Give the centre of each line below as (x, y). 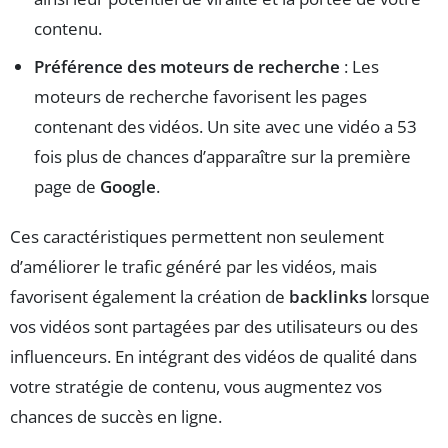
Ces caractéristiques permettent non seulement (197, 237)
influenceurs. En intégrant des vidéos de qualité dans (213, 357)
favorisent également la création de (149, 297)
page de (67, 187)
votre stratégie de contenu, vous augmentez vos (196, 387)
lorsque (398, 297)
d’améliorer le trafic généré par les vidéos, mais (193, 267)
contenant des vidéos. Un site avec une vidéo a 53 (225, 127)
